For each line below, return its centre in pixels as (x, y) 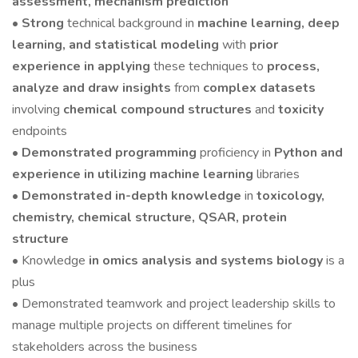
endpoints (40, 131)
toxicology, (290, 196)
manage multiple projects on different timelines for (152, 325)
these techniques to (210, 66)
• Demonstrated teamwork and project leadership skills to (174, 304)
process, (293, 66)
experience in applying (83, 66)
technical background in (132, 23)
